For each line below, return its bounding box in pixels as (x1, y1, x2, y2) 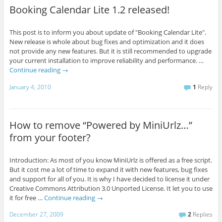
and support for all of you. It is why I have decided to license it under (9, 174, 210, 183)
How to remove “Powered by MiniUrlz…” (9, 118, 192, 132)
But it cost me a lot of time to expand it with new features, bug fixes (9, 165, 208, 174)
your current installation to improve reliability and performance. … (9, 56, 204, 65)
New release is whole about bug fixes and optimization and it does (9, 37, 204, 47)
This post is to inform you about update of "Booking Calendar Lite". (9, 28, 206, 37)
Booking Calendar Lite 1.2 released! (9, 3, 169, 17)
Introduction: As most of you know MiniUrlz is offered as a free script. (9, 155, 212, 165)
